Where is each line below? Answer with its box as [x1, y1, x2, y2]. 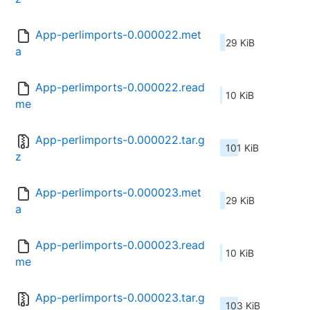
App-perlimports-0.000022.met [35, 28, 201, 42]
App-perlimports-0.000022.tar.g [35, 133, 205, 147]
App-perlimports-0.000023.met [35, 185, 201, 200]
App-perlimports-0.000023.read [35, 238, 205, 253]
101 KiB [226, 142, 259, 154]
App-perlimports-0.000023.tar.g [35, 291, 205, 305]
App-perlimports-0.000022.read [35, 80, 205, 95]
